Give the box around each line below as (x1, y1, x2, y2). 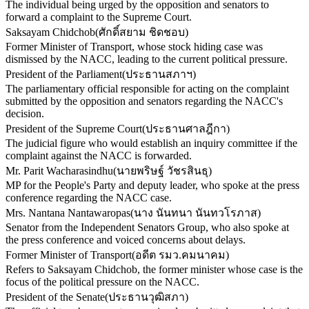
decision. (6, 107, 44, 119)
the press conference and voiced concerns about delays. (6, 233, 246, 246)
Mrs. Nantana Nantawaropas (6, 206, 130, 219)
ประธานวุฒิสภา (108, 290, 185, 303)
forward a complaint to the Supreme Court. (6, 10, 192, 23)
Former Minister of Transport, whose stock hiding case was (6, 40, 263, 52)
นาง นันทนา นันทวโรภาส (134, 206, 257, 219)
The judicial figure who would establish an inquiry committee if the (6, 137, 297, 149)
